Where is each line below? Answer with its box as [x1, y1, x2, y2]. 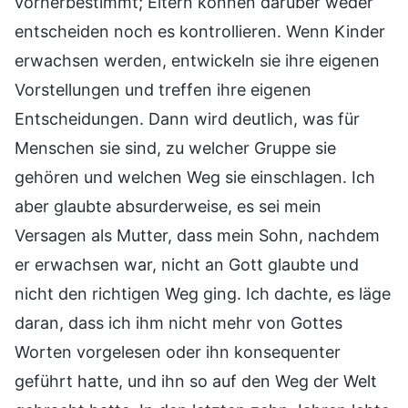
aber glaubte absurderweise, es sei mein [15, 196, 321, 216]
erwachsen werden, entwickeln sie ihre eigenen [15, 50, 380, 70]
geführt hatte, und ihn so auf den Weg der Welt [15, 371, 377, 391]
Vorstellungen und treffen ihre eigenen [15, 79, 311, 99]
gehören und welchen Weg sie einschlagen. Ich [15, 167, 375, 187]
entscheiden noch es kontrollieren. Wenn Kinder [15, 21, 385, 41]
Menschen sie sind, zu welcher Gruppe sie [15, 138, 336, 158]
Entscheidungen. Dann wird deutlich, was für [15, 108, 360, 128]
